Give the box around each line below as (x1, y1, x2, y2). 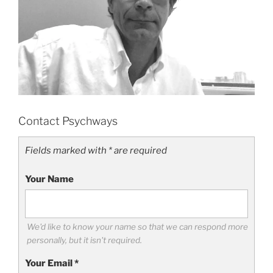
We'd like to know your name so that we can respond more (26, 221, 248, 232)
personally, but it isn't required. (26, 235, 142, 245)
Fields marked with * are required (25, 145, 167, 157)
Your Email (25, 257, 74, 269)
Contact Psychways (18, 114, 118, 127)
